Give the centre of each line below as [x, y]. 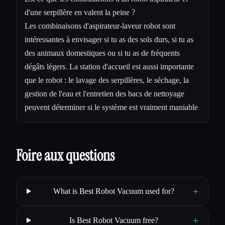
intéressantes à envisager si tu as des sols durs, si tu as [109, 39]
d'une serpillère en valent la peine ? [80, 12]
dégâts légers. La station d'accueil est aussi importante [109, 66]
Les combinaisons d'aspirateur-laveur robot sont [100, 26]
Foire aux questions [65, 155]
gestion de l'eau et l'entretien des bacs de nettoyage [104, 93]
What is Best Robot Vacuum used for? [114, 191]
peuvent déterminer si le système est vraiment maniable [111, 107]
